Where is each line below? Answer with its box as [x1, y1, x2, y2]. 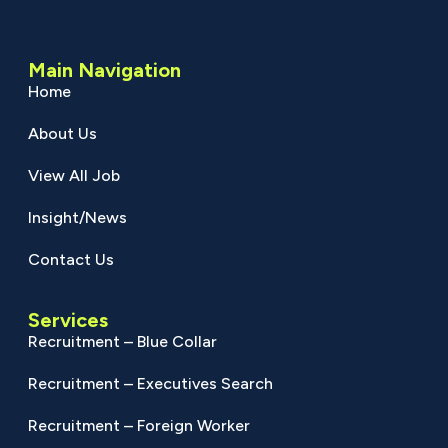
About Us [27, 124, 97, 144]
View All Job [27, 166, 120, 186]
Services [27, 308, 108, 333]
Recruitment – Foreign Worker [27, 416, 250, 436]
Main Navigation [27, 58, 181, 83]
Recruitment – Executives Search [27, 374, 273, 394]
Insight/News [27, 208, 127, 228]
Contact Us [27, 250, 114, 270]
